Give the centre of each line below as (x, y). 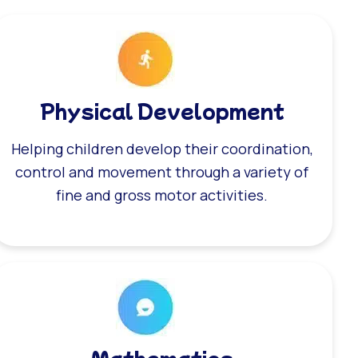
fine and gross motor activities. (162, 195)
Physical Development (162, 109)
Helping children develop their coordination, (162, 148)
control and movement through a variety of (162, 171)
